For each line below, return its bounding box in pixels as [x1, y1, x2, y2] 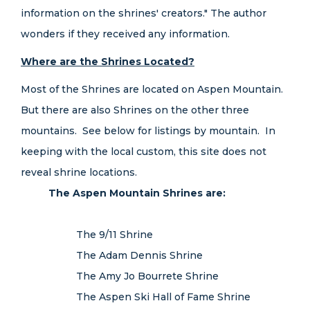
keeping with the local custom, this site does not [21, 145, 266, 158]
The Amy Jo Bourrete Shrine [76, 270, 219, 282]
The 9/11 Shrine [76, 228, 153, 241]
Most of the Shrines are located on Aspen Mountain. [21, 83, 286, 95]
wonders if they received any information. [21, 28, 232, 40]
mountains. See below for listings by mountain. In [21, 125, 275, 137]
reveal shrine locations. [21, 166, 137, 179]
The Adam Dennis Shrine [76, 249, 203, 262]
